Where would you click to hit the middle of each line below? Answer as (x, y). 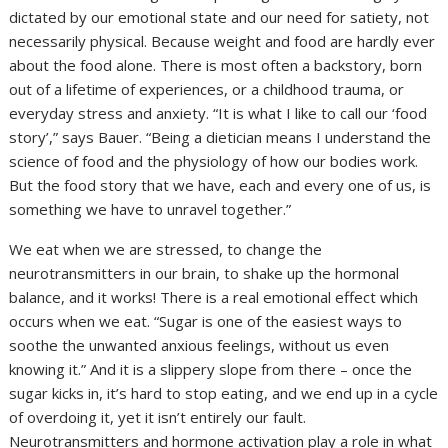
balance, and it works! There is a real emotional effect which (214, 297)
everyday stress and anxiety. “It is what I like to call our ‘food (218, 113)
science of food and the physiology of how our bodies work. (214, 161)
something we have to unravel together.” (150, 209)
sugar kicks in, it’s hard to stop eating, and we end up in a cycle (224, 393)
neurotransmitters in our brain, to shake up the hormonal (204, 273)
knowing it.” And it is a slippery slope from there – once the (211, 369)
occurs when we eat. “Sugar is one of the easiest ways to (206, 321)
